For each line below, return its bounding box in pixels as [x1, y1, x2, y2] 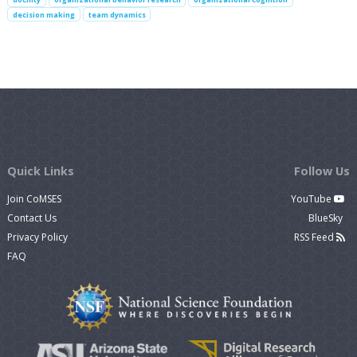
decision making [12, 9, 75, 20]
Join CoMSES [7, 191, 61, 206]
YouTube [290, 191, 334, 206]
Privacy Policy [7, 229, 68, 244]
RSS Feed [293, 229, 336, 244]
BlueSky [308, 210, 345, 225]
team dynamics [88, 9, 146, 20]
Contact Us [7, 210, 57, 225]
